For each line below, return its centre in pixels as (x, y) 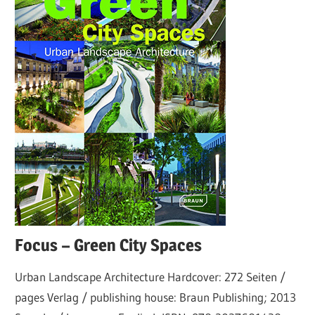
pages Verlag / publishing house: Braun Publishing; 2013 (156, 297)
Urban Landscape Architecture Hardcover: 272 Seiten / (150, 276)
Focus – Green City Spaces (109, 245)
